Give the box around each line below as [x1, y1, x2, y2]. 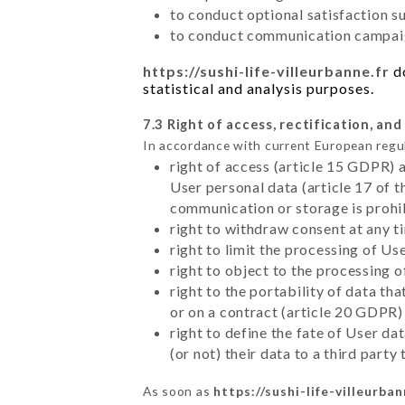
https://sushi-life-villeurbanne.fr [142, 62, 390, 80]
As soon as [142, 383, 213, 400]
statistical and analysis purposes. [142, 80, 374, 98]
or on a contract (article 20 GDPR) [169, 303, 403, 321]
